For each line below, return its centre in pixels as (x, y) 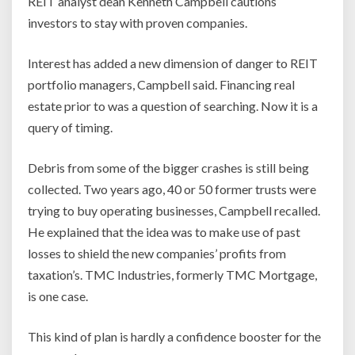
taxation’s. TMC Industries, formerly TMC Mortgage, (172, 275)
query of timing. (70, 128)
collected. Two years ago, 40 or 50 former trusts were (172, 189)
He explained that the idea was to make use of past (164, 232)
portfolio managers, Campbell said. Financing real (161, 85)
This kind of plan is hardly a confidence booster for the (174, 337)
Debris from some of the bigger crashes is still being (168, 168)
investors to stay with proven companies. (137, 23)
